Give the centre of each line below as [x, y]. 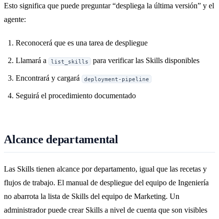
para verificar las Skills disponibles [145, 61]
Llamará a [32, 61]
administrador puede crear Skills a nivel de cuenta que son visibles [106, 210]
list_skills [70, 61]
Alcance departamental [61, 140]
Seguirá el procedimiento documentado [76, 96]
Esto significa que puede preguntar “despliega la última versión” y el [109, 6]
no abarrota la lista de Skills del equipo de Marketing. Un [92, 196]
